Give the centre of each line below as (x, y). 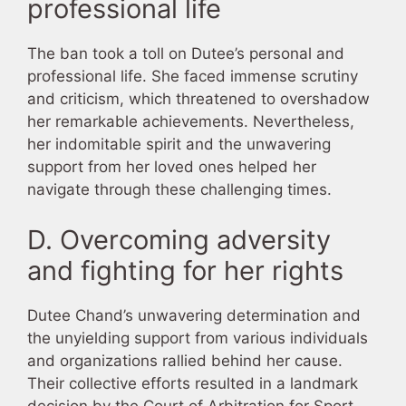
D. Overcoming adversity (179, 239)
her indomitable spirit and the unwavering (179, 145)
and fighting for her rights (185, 270)
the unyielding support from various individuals (198, 338)
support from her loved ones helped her (172, 167)
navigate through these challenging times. (179, 190)
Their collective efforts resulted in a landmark (193, 383)
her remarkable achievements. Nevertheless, (191, 122)
